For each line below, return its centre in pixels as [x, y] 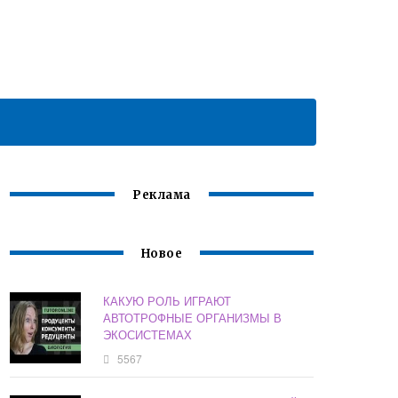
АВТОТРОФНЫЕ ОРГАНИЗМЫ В [193, 318]
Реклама [162, 195]
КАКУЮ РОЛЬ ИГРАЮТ [167, 301]
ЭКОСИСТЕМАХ [148, 335]
